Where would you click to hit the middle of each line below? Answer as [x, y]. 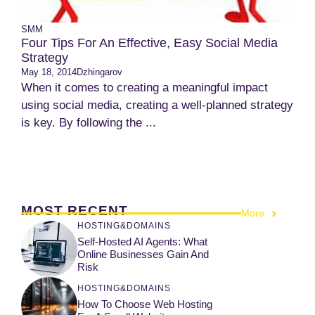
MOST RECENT [75, 211]
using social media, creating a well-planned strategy [157, 105]
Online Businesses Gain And [143, 254]
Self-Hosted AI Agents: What [142, 241]
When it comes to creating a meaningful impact [144, 88]
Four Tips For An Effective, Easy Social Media [149, 43]
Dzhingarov [99, 72]
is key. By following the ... [89, 123]
